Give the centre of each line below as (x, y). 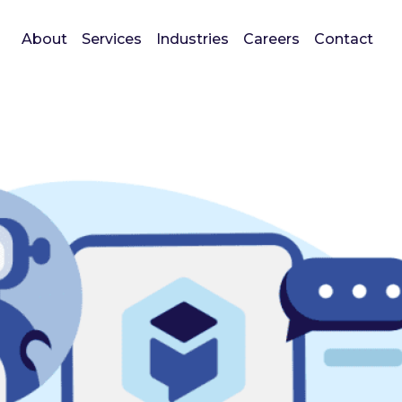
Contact (344, 39)
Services (112, 39)
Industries (192, 39)
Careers (271, 39)
